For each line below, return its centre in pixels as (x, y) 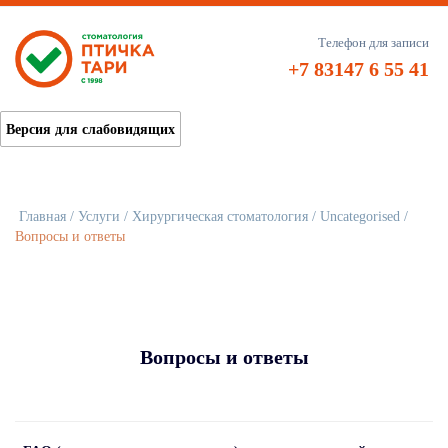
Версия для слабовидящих (90, 129)
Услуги (99, 216)
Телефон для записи (373, 42)
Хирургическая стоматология (220, 216)
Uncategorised (360, 216)
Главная (42, 216)
